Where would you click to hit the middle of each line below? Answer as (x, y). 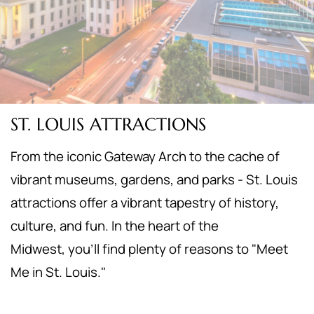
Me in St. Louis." (58, 272)
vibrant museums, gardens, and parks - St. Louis (154, 179)
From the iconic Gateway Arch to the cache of (145, 156)
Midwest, (39, 249)
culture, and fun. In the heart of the (115, 226)
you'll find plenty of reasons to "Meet (178, 249)
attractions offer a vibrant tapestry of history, (145, 203)
